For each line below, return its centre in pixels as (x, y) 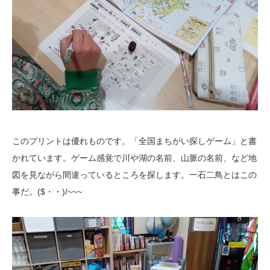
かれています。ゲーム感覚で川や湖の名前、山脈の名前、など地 (134, 158)
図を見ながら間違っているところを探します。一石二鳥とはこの (134, 175)
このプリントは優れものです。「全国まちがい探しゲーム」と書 (134, 141)
